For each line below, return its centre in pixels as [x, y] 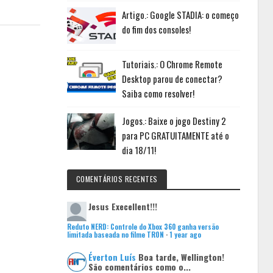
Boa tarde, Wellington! [181, 257]
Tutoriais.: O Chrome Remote [172, 64]
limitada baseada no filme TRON [115, 234]
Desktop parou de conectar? [172, 79]
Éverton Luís [112, 257]
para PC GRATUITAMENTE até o [175, 135]
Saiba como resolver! [158, 93]
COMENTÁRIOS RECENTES [117, 179]
